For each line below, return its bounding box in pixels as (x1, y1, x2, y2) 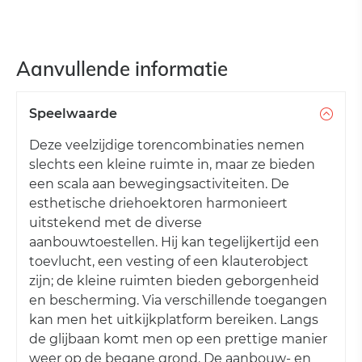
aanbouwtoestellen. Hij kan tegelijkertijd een (29, 234, 319, 250)
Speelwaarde (29, 106, 117, 122)
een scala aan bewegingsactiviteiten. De (29, 176, 289, 192)
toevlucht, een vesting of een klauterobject (29, 254, 309, 270)
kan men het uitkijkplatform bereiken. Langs (29, 312, 318, 328)
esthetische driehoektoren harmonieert (29, 196, 288, 212)
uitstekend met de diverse (29, 215, 202, 231)
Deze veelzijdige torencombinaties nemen (29, 137, 305, 154)
